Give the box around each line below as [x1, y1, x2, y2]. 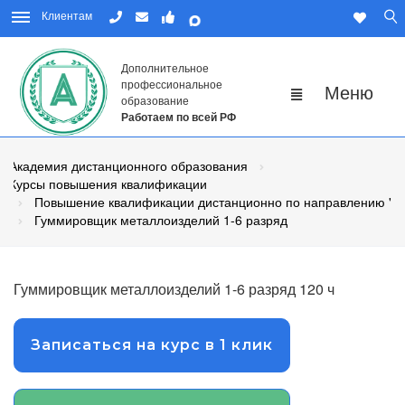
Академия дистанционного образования [9, 156, 248, 175]
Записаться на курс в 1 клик [31, 336, 273, 354]
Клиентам [42, 7, 92, 23]
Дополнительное [121, 60, 209, 76]
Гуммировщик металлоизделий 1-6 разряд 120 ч [14, 278, 334, 300]
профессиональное [121, 76, 222, 92]
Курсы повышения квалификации [9, 174, 207, 193]
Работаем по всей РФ [121, 108, 236, 126]
